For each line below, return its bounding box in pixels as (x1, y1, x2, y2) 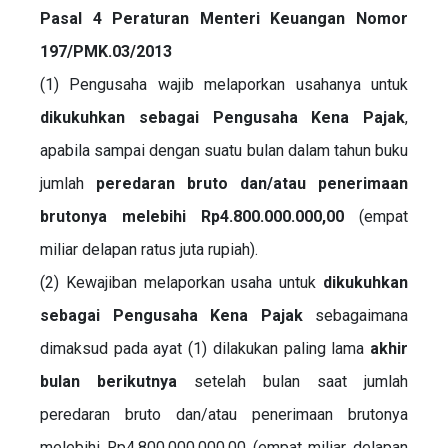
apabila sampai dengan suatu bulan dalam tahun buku (40, 140, 408, 160)
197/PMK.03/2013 (40, 41, 172, 61)
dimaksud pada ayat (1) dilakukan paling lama (40, 338, 370, 358)
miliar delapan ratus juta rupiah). (40, 239, 258, 259)
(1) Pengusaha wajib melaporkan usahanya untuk (40, 74, 408, 94)
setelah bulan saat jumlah (177, 371, 408, 391)
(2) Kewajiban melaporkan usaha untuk (40, 272, 323, 292)
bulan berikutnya (40, 371, 177, 391)
